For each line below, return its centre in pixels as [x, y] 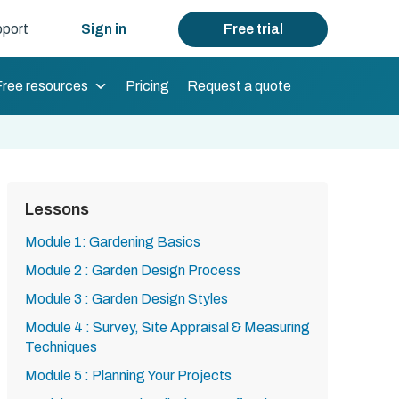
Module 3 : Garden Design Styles [126, 299]
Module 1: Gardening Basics [113, 242]
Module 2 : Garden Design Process [133, 270]
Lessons [57, 209]
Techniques [61, 347]
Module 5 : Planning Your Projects [128, 375]
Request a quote [239, 85]
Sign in [103, 29]
